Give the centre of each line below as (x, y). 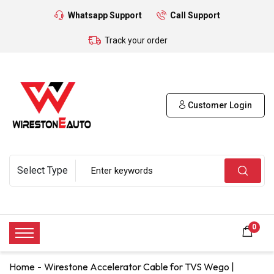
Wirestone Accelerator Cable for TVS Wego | (139, 266)
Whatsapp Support (105, 15)
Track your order (136, 40)
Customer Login (219, 105)
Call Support (195, 15)
